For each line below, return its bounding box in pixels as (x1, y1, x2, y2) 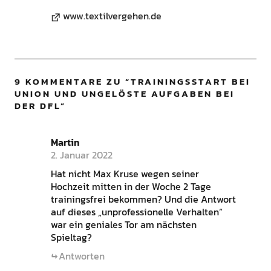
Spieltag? (50, 229, 92, 244)
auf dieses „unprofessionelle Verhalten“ (50, 204, 223, 219)
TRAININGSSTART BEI (130, 74, 250, 88)
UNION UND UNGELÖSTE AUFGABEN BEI (14, 86, 235, 100)
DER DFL (14, 98, 60, 113)
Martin (50, 134, 80, 149)
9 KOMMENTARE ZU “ (14, 74, 131, 88)
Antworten (58, 248, 105, 263)
